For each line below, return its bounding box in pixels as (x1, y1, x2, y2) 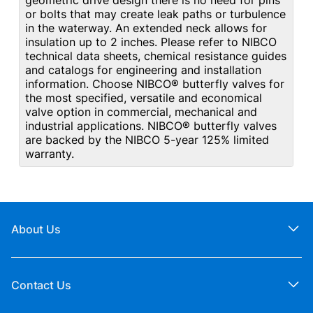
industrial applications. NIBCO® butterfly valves (25, 119, 277, 133)
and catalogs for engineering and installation (25, 63, 262, 78)
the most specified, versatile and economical (25, 91, 263, 105)
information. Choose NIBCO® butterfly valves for (25, 77, 285, 92)
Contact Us (11, 278, 71, 293)
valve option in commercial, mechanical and (25, 105, 258, 119)
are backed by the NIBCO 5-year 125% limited (25, 133, 270, 147)
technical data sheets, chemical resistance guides (25, 49, 287, 64)
